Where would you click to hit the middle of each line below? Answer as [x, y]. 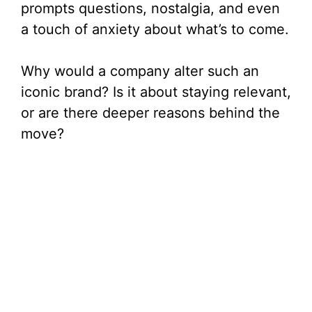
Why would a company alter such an [140, 71]
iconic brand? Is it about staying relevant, [156, 92]
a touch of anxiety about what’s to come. [155, 29]
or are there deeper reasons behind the [150, 113]
